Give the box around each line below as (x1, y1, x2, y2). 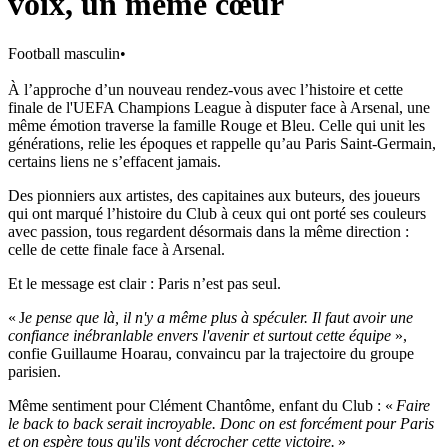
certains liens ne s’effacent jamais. (8, 152, 221, 170)
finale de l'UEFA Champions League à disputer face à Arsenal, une (8, 98, 430, 116)
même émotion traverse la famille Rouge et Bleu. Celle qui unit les (8, 116, 425, 134)
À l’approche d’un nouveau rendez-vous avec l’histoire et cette (8, 80, 403, 98)
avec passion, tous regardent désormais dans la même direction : (8, 222, 409, 240)
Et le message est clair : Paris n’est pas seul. (8, 274, 281, 292)
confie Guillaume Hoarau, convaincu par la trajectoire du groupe (8, 344, 414, 362)
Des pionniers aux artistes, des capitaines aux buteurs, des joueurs (8, 186, 420, 204)
